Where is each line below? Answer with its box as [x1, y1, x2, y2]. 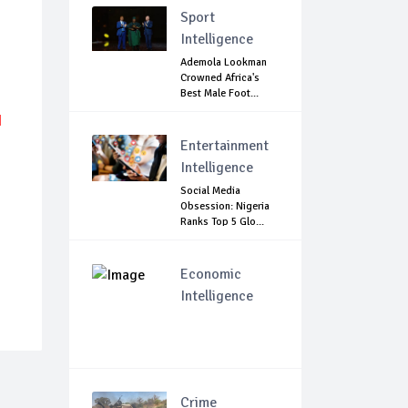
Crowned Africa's [180, 71, 260, 86]
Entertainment [180, 137, 269, 156]
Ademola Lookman [180, 56, 267, 70]
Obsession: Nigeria [180, 199, 270, 214]
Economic [180, 265, 241, 284]
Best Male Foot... [180, 87, 259, 101]
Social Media [180, 184, 240, 199]
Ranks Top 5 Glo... [180, 215, 264, 229]
